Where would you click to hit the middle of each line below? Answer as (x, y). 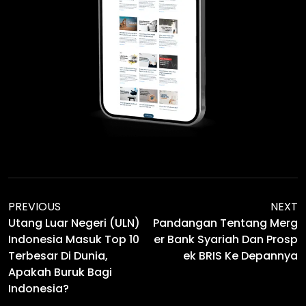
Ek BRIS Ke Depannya (240, 256)
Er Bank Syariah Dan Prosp (226, 240)
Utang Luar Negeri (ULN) (74, 223)
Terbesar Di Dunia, (58, 256)
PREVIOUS (34, 207)
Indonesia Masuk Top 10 (74, 240)
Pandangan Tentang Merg (225, 223)
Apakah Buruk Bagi (60, 273)
